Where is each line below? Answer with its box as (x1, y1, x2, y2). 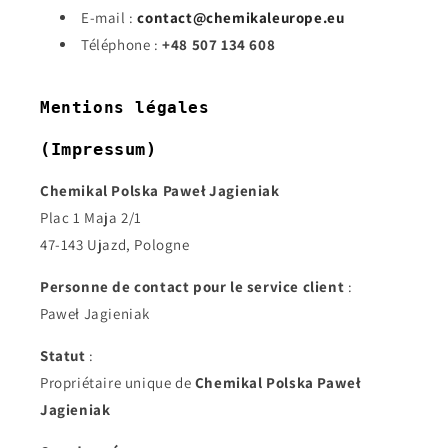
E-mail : (81, 8, 138, 27)
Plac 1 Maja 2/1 (40, 208, 142, 227)
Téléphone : (81, 35, 163, 54)
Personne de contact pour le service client (40, 277, 345, 296)
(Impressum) (40, 139, 157, 159)
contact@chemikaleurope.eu (137, 8, 345, 27)
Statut (40, 346, 86, 365)
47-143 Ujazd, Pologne (40, 235, 190, 254)
